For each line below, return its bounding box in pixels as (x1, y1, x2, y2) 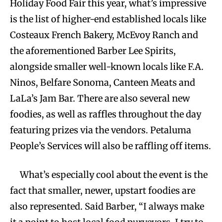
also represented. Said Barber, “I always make (10, 201, 204, 213)
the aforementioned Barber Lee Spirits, (10, 45, 176, 57)
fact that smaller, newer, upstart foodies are (10, 185, 195, 197)
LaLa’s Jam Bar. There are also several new (10, 93, 190, 105)
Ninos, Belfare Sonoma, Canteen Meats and (10, 77, 195, 89)
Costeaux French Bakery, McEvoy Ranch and (10, 29, 198, 41)
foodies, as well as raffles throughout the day (10, 109, 201, 120)
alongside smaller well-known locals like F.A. (10, 61, 204, 73)
